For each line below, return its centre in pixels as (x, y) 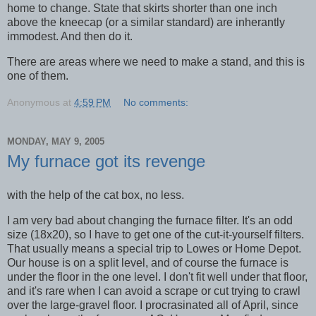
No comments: (156, 102)
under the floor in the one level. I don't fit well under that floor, (157, 276)
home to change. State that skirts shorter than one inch (142, 8)
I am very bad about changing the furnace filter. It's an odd (150, 220)
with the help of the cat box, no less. (96, 195)
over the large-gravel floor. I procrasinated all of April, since (153, 305)
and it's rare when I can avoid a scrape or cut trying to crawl (154, 291)
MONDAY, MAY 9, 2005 (56, 142)
